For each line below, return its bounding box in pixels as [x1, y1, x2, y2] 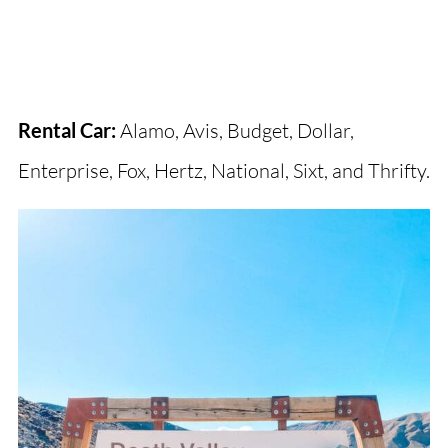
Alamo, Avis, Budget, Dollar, [115, 117, 354, 143]
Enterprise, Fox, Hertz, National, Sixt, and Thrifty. [17, 157, 430, 183]
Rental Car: [17, 117, 116, 142]
